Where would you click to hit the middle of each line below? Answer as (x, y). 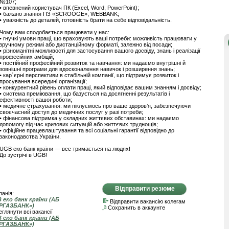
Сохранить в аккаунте (136, 208)
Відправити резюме (145, 189)
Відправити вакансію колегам (147, 201)
